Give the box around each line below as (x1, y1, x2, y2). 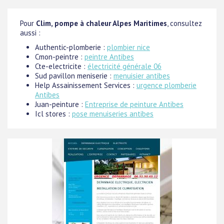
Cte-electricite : (35, 61, 87, 71)
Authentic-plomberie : (35, 42, 107, 52)
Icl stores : (35, 109, 72, 118)
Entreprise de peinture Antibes (85, 99, 183, 109)
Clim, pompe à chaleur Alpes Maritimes (36, 18, 167, 28)
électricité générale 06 (87, 61, 161, 71)
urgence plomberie (136, 80, 196, 90)
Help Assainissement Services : (35, 80, 136, 90)
